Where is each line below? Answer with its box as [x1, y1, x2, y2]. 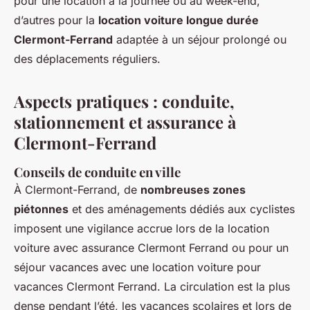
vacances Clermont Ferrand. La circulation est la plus [14, 279, 290, 293]
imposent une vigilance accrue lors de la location [14, 221, 269, 235]
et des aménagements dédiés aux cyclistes [69, 201, 295, 216]
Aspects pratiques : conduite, [14, 89, 235, 112]
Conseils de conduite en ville [14, 163, 181, 181]
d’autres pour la [14, 12, 98, 27]
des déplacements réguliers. [14, 51, 161, 66]
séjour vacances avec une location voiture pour [14, 259, 261, 274]
